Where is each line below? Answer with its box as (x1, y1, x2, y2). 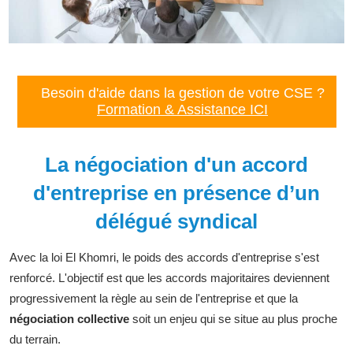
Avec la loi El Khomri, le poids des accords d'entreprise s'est (9, 250, 319, 264)
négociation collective (9, 311, 129, 325)
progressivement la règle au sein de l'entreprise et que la (9, 291, 298, 305)
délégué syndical (95, 209, 258, 233)
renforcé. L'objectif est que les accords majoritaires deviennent (9, 270, 329, 284)
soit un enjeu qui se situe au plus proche (129, 311, 337, 325)
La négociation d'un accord (45, 152, 308, 176)
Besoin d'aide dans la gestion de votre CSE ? (40, 84, 325, 101)
